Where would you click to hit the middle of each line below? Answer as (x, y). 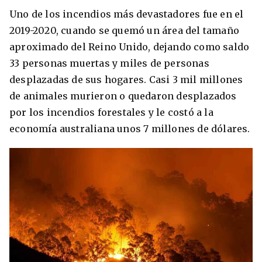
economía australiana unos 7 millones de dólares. (131, 128)
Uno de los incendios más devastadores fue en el (127, 14)
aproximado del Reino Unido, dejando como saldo (130, 46)
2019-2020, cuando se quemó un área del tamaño (125, 30)
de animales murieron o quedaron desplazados (123, 96)
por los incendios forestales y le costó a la (111, 112)
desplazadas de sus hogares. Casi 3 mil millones (126, 79)
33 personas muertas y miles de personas (109, 63)
